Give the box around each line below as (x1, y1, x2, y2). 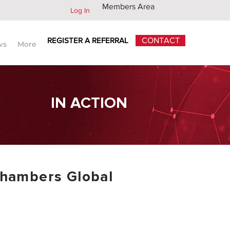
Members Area (102, 2, 155, 11)
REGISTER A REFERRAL (47, 36, 128, 45)
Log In (70, 6, 90, 14)
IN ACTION (51, 93, 127, 112)
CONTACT (141, 36, 180, 45)
